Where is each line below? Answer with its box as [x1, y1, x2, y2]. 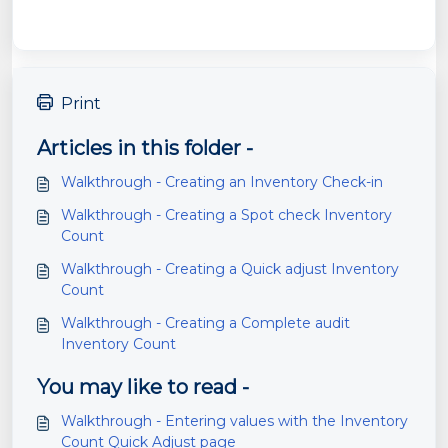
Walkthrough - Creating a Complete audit [61, 314, 350, 332]
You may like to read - [37, 375, 249, 399]
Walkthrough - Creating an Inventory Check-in [61, 173, 383, 191]
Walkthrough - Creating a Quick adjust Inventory [61, 260, 399, 278]
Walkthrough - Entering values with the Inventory [61, 412, 408, 430]
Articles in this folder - [37, 136, 253, 160]
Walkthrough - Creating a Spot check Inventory [61, 206, 392, 224]
